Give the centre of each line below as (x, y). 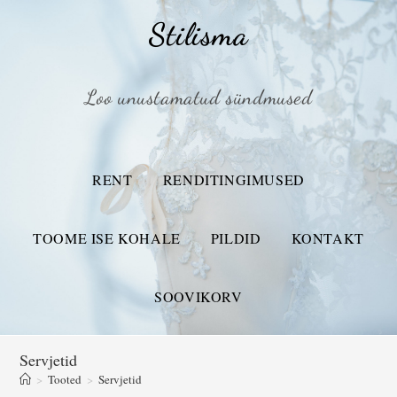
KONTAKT (327, 238)
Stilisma (198, 35)
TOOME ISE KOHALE (107, 238)
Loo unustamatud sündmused (198, 97)
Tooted (65, 379)
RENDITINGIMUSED (234, 179)
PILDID (236, 238)
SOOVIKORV (198, 296)
